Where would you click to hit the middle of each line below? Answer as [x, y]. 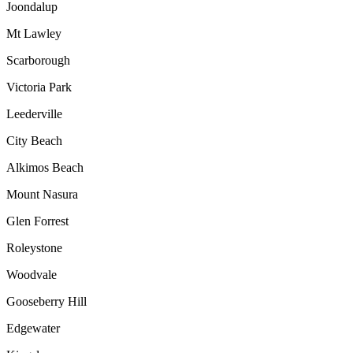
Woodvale [32, 274]
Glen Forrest [37, 221]
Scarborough [38, 60]
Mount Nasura [42, 194]
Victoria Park [39, 87]
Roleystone [34, 247]
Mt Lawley [34, 33]
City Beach [34, 140]
